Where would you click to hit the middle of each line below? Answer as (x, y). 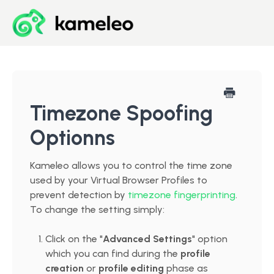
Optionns (72, 138)
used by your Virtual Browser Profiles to (119, 180)
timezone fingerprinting (182, 195)
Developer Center (137, 102)
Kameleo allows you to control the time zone (131, 165)
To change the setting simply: (97, 209)
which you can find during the (113, 254)
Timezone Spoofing (121, 113)
